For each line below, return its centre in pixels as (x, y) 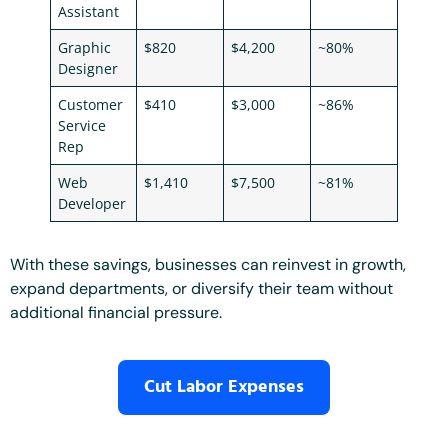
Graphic (85, 48)
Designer (88, 69)
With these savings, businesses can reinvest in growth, (208, 265)
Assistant (89, 12)
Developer (92, 204)
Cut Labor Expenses (224, 387)
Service (82, 126)
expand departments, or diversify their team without (201, 289)
